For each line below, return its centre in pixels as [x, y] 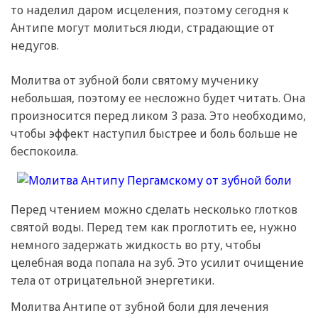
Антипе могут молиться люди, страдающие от [143, 27]
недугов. [35, 45]
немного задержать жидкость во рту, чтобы [136, 245]
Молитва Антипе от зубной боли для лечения [139, 306]
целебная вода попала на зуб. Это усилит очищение [157, 262]
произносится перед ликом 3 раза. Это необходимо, [158, 115]
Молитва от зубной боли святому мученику [135, 80]
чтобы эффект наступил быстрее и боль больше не [154, 133]
